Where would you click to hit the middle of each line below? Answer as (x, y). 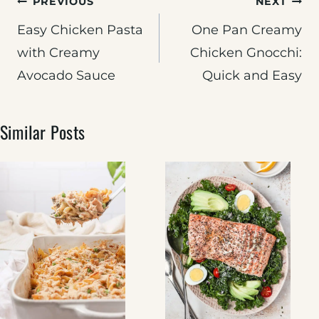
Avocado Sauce (66, 76)
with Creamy (58, 53)
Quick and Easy (252, 76)
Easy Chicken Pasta (80, 30)
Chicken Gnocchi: (246, 53)
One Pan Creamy (247, 30)
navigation (54, 33)
